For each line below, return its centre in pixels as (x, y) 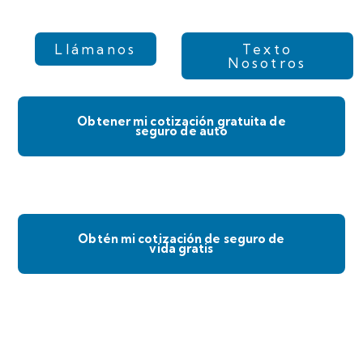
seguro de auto (181, 131)
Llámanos (96, 49)
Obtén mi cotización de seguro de (181, 239)
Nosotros (267, 63)
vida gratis (181, 249)
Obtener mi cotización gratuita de (181, 122)
